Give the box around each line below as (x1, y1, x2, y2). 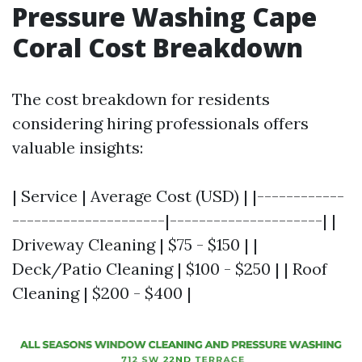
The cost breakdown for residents (12, 89, 270, 109)
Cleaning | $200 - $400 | (12, 283, 192, 303)
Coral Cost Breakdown (12, 30, 303, 65)
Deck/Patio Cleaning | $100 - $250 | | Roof (12, 259, 327, 279)
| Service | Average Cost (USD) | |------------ (12, 186, 344, 206)
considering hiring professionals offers (12, 113, 309, 133)
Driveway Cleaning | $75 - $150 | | (12, 234, 258, 255)
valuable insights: (12, 137, 143, 158)
